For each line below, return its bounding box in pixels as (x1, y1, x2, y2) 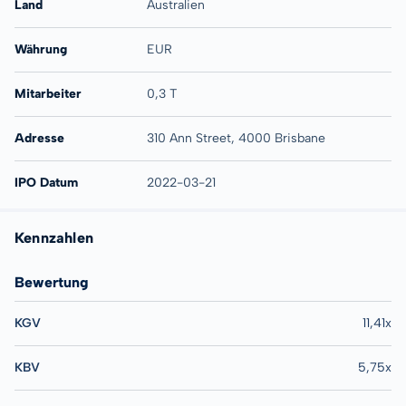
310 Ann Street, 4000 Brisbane (146, 130, 325, 146)
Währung (14, 42, 67, 57)
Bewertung (14, 274, 89, 291)
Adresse (14, 130, 64, 146)
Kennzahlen (14, 229, 94, 246)
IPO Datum (14, 175, 78, 190)
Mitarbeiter (14, 86, 82, 101)
